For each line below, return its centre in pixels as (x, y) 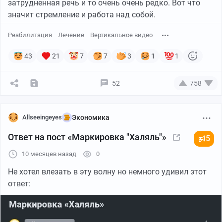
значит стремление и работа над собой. (82, 14)
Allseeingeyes (42, 117)
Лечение (71, 35)
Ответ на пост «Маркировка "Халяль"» (87, 137)
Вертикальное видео (121, 35)
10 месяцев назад (49, 154)
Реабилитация (30, 35)
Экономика (91, 117)
